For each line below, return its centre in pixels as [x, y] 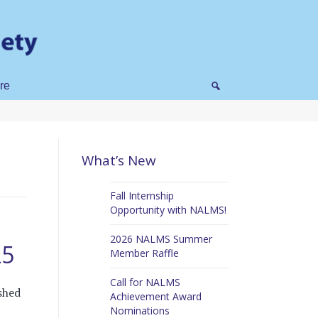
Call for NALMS [145, 282]
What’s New [119, 160]
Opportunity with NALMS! [168, 210]
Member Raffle [144, 253]
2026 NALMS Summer [161, 239]
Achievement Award [155, 296]
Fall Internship [142, 196]
